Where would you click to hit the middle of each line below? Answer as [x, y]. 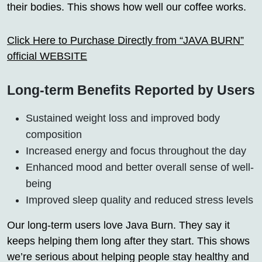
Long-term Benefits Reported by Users [131, 90]
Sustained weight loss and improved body [123, 118]
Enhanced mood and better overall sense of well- [140, 168]
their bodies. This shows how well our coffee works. [127, 7]
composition [54, 135]
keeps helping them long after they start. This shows [128, 241]
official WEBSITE [47, 56]
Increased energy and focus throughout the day [136, 151]
